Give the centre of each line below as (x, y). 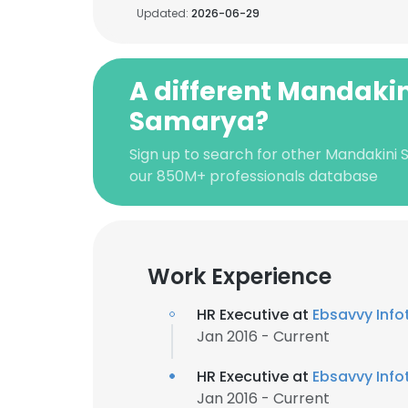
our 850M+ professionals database (254, 176)
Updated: (164, 13)
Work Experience (240, 276)
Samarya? (199, 122)
